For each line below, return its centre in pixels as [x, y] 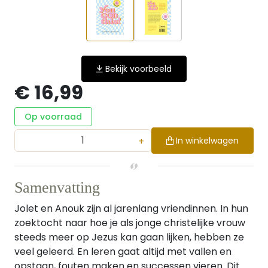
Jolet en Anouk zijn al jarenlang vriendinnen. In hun [131, 208]
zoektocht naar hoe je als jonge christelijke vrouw [130, 223]
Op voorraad [53, 117]
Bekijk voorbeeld [138, 69]
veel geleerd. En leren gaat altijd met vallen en [123, 252]
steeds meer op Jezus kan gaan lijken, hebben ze [129, 237]
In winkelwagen [207, 141]
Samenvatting [57, 188]
